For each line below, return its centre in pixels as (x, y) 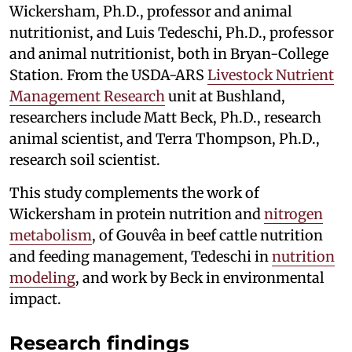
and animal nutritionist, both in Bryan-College (169, 53)
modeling (42, 277)
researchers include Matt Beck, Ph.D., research (165, 117)
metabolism (51, 235)
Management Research (87, 96)
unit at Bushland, (225, 96)
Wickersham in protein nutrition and (137, 214)
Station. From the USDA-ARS (108, 75)
